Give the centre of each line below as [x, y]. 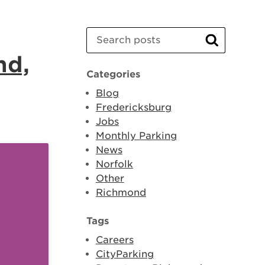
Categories [113, 74]
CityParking [125, 254]
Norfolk [114, 164]
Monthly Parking [136, 136]
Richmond [121, 193]
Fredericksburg [133, 107]
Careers [114, 240]
